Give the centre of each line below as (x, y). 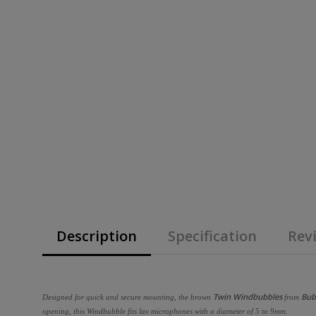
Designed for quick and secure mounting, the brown (128, 297)
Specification (212, 236)
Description (97, 236)
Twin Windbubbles (248, 296)
